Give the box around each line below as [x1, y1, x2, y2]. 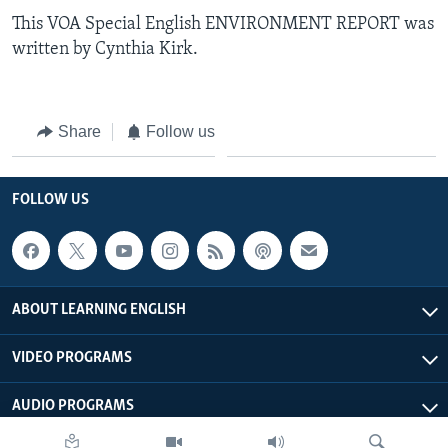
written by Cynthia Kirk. [12, 39, 198, 59]
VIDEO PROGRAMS [12, 349, 132, 366]
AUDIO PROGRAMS [12, 397, 134, 414]
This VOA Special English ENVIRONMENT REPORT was [12, 14, 434, 34]
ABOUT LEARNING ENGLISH [12, 301, 186, 318]
